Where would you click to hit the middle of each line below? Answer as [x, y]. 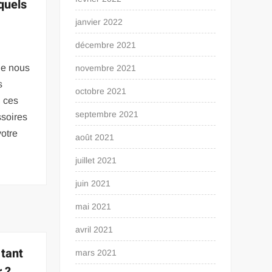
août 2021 [95, 137]
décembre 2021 [106, 45]
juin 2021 [93, 183]
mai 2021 [93, 206]
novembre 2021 [106, 68]
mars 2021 [96, 253]
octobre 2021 [101, 91]
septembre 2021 [107, 114]
